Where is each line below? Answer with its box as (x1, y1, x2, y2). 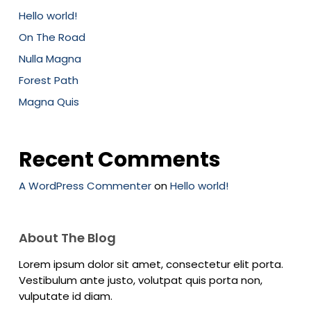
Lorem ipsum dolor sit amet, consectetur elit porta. (18, 256, 283, 271)
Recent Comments (18, 144, 221, 174)
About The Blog (18, 228, 116, 246)
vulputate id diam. (18, 288, 112, 303)
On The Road (18, 29, 85, 44)
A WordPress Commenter (18, 178, 151, 193)
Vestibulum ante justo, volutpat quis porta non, (18, 272, 262, 287)
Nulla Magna (18, 51, 81, 66)
